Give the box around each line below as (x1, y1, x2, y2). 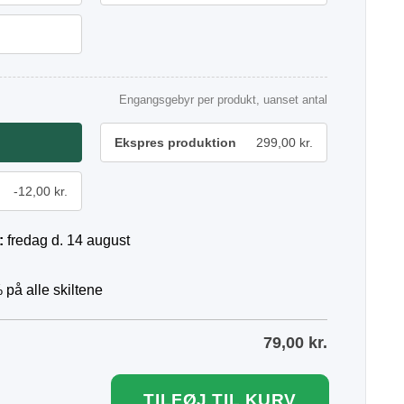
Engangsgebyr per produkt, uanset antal (119, 93, 327, 106)
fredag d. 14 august (7, 233, 130, 248)
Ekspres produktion (115, 135, 236, 150)
